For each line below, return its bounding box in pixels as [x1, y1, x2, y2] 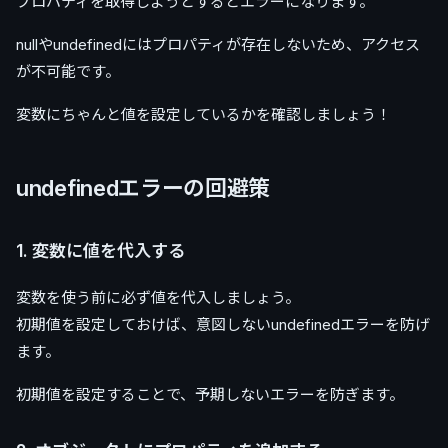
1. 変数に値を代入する [16, 240, 185, 261]
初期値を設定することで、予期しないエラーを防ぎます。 [16, 384, 404, 404]
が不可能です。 [16, 61, 120, 81]
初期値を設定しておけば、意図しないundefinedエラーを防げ [16, 314, 430, 334]
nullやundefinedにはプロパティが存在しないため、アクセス [16, 34, 420, 54]
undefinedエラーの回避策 [16, 174, 271, 201]
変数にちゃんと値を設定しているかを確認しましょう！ [16, 104, 391, 124]
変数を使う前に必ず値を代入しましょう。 [16, 287, 300, 307]
